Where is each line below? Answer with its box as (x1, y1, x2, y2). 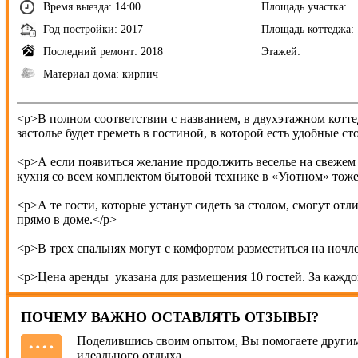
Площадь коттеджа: (261, 23, 354, 35)
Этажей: (261, 46, 300, 58)
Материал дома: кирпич (43, 68, 158, 80)
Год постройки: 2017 (43, 23, 143, 35)
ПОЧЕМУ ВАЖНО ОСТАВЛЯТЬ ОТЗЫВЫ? (21, 309, 319, 325)
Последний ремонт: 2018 (43, 46, 163, 58)
